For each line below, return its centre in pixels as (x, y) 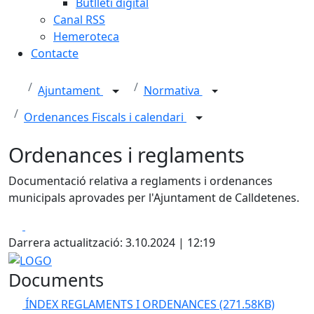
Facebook (50, 225)
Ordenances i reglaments (127, 155)
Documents (56, 279)
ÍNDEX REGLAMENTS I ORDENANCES (122, 304)
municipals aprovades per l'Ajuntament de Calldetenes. (155, 198)
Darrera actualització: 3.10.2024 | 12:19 (112, 243)
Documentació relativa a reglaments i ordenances (141, 181)
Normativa (173, 91)
